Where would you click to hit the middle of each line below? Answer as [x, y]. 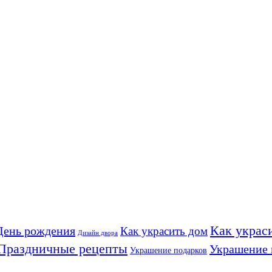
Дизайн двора [98, 233]
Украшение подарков [168, 251]
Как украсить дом [164, 231]
